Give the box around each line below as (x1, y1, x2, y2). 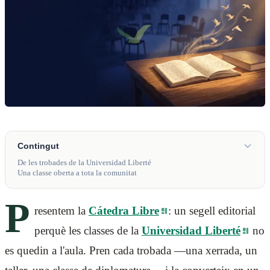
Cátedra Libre (88, 204, 159, 217)
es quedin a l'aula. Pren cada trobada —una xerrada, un (5, 243, 257, 257)
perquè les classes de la (34, 224, 142, 237)
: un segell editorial (168, 204, 256, 217)
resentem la (34, 204, 89, 217)
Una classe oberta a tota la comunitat (17, 168, 137, 177)
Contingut (17, 140, 59, 151)
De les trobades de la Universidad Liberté (17, 158, 151, 167)
